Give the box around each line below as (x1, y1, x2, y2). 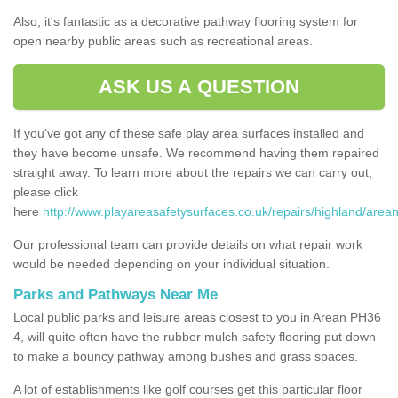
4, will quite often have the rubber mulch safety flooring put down (13, 329, 376, 344)
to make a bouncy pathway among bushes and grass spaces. (13, 348, 358, 363)
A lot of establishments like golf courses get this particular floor (13, 381, 362, 396)
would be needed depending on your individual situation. (13, 256, 330, 271)
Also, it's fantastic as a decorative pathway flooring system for (13, 13, 358, 28)
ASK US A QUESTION (98, 75, 300, 98)
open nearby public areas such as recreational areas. (13, 33, 313, 48)
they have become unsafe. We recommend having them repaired (13, 145, 379, 160)
